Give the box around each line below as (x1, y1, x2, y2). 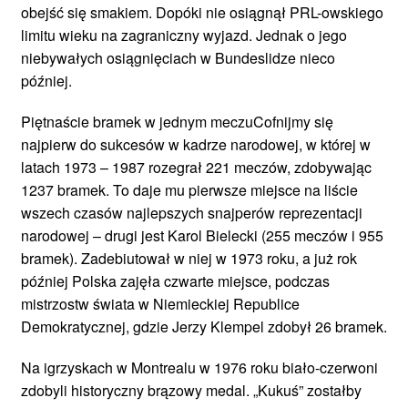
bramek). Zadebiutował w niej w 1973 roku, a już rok (21, 247, 357, 269)
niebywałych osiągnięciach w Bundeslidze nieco (21, 46, 335, 68)
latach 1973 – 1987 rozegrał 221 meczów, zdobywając (21, 156, 372, 178)
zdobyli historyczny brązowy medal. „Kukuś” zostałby (21, 379, 362, 401)
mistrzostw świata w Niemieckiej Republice (21, 292, 300, 314)
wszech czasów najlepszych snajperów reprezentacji (21, 201, 362, 223)
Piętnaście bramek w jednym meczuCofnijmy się (21, 110, 333, 132)
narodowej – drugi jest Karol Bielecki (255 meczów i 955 (21, 224, 383, 246)
